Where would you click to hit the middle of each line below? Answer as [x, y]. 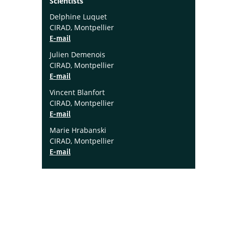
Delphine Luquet [78, 17]
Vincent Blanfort [77, 92]
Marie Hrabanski [78, 130]
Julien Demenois [77, 54]
